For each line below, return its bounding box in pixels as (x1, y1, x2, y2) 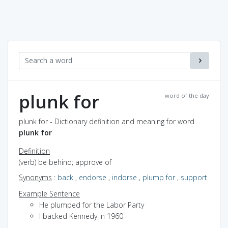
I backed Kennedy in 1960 (39, 211, 123, 221)
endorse (79, 172, 106, 182)
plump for (142, 172, 175, 182)
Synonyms (19, 172, 52, 182)
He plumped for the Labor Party (39, 199, 144, 210)
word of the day (165, 91, 209, 99)
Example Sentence (19, 188, 80, 198)
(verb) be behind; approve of (19, 157, 111, 167)
